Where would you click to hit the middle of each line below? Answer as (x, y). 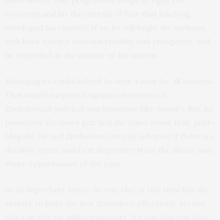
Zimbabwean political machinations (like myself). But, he (109, 109)
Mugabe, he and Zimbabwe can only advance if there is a (110, 136)
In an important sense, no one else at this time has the (107, 190)
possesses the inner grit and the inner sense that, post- (110, 123)
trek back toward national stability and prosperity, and (108, 41)
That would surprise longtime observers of (85, 95)
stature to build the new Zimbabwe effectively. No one (106, 204)
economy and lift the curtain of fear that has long (98, 14)
